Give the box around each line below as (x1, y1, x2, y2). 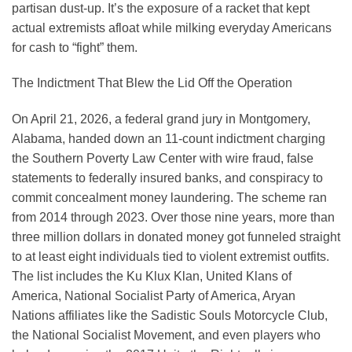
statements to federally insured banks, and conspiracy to (12, 171, 323, 185)
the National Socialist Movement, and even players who (12, 328, 321, 343)
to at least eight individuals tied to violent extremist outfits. (12, 250, 329, 264)
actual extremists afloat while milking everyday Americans (12, 20, 332, 35)
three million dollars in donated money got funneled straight (12, 230, 340, 244)
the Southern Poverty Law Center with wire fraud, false (12, 152, 313, 166)
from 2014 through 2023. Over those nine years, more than (12, 211, 335, 225)
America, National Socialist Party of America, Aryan (12, 289, 295, 303)
